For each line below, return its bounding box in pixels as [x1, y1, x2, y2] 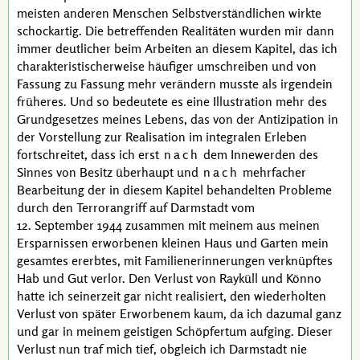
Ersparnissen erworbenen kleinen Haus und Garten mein [17, 235, 329, 251]
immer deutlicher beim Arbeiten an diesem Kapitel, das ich [17, 40, 337, 56]
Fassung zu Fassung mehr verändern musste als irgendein [17, 76, 333, 92]
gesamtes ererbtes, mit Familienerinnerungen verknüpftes [17, 252, 333, 268]
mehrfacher [239, 164, 306, 180]
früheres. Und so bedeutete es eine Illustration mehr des [17, 93, 327, 109]
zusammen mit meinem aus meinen [122, 217, 320, 233]
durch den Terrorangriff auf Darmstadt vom [17, 199, 255, 215]
